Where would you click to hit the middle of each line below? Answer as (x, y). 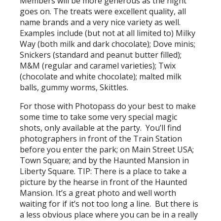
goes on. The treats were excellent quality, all (103, 11)
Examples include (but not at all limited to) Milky (108, 33)
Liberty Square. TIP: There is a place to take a (103, 171)
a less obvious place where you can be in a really (109, 215)
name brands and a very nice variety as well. (101, 22)
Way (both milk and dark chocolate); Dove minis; (108, 44)
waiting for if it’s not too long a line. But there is (109, 204)
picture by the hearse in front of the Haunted (104, 182)
